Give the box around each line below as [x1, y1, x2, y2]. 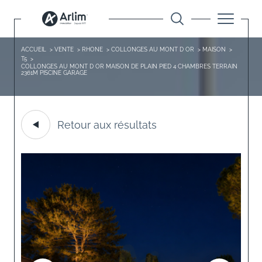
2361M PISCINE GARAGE [21, 70, 87, 76]
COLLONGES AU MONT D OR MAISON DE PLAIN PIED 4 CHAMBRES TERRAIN [21, 63, 237, 70]
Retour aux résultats [57, 118, 157, 131]
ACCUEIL [21, 46, 46, 53]
